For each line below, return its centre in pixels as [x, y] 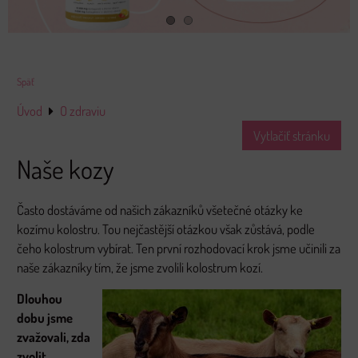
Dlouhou [40, 299]
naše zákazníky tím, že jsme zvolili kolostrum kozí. [140, 268]
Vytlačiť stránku [292, 136]
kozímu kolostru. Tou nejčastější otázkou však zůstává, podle [166, 229]
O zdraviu [83, 111]
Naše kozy [65, 169]
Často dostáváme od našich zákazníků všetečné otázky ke [160, 210]
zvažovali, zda [54, 337]
